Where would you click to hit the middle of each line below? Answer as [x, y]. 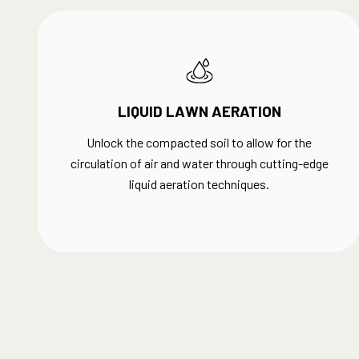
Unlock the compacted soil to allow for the [200, 142]
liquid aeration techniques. [200, 184]
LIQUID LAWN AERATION [199, 111]
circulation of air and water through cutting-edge [199, 163]
